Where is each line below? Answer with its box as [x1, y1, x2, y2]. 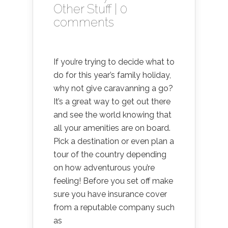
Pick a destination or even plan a [53, 136, 174, 146]
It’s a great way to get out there [53, 97, 170, 106]
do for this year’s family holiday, [53, 70, 171, 80]
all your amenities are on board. [53, 123, 170, 133]
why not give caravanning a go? [53, 83, 173, 93]
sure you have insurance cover [53, 189, 167, 199]
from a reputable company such [53, 203, 175, 212]
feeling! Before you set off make [53, 176, 173, 186]
